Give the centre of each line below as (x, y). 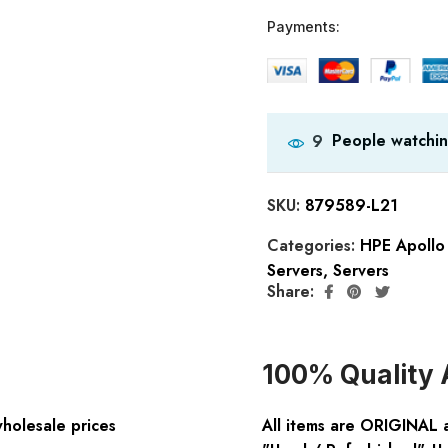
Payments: (303, 26)
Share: (290, 292)
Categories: (313, 245)
